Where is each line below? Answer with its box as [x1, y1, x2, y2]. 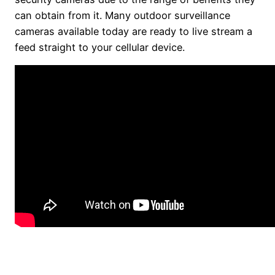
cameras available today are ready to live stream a [15, 25, 252, 37]
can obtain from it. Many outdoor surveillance [15, 9, 230, 21]
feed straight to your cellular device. [15, 41, 185, 53]
